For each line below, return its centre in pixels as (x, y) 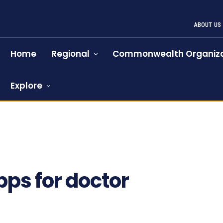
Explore (27, 86)
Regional (71, 54)
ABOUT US (207, 25)
